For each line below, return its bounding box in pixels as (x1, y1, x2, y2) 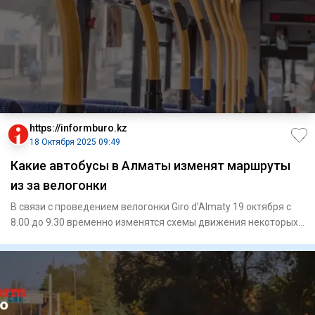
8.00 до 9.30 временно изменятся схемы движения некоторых (11, 216, 298, 228)
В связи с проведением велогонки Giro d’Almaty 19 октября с (11, 200, 291, 212)
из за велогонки (11, 177, 107, 193)
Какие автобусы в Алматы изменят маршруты (11, 157, 290, 173)
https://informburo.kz (30, 122, 127, 134)
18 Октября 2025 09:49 (30, 136, 120, 147)
